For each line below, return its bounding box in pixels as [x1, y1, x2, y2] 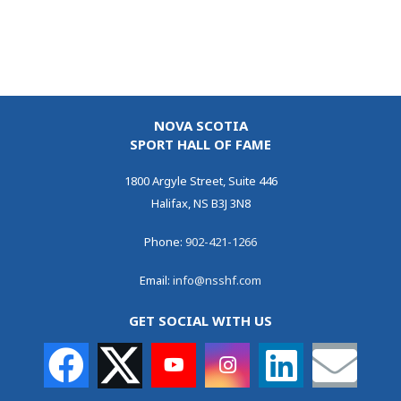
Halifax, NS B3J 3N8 [150, 194, 251, 211]
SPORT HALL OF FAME [130, 134, 271, 153]
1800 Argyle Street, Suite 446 [124, 172, 277, 189]
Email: [140, 271, 173, 288]
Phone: [144, 233, 185, 250]
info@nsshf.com [173, 271, 261, 288]
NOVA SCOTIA [153, 115, 248, 134]
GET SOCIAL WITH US [129, 311, 272, 330]
